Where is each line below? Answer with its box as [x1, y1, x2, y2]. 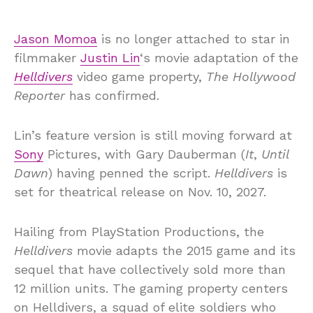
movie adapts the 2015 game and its [73, 242, 296, 258]
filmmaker [14, 50, 80, 65]
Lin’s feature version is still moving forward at [14, 127, 292, 143]
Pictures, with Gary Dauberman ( [43, 146, 245, 161]
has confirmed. [65, 87, 159, 103]
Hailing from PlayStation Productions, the [14, 224, 264, 239]
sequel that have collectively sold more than [14, 261, 286, 277]
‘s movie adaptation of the [140, 50, 298, 65]
